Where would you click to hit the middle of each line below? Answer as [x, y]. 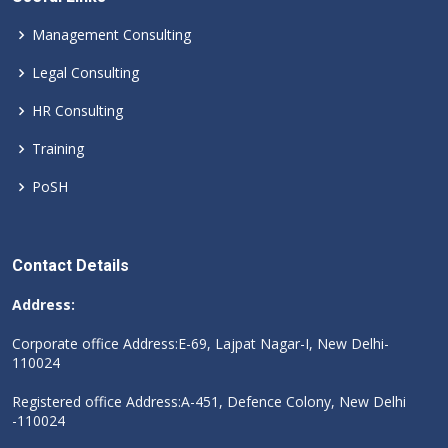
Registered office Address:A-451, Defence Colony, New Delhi [209, 402]
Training [58, 149]
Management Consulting [111, 35]
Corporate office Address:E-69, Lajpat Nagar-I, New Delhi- [200, 344]
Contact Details [70, 266]
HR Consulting [77, 111]
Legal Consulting [85, 73]
